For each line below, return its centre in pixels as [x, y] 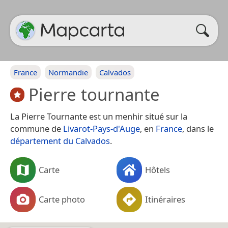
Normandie [68, 72]
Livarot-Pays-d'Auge [102, 128]
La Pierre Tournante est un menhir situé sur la [99, 116]
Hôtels [158, 169]
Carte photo [62, 199]
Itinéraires [165, 199]
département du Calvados [60, 140]
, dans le [198, 128]
